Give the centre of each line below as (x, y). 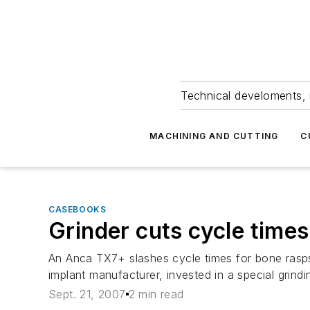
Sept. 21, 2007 (87, 294)
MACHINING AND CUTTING (214, 136)
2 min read (156, 294)
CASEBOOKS (77, 209)
